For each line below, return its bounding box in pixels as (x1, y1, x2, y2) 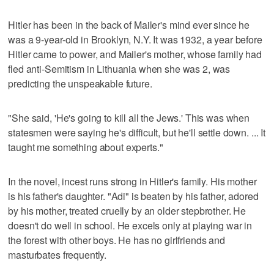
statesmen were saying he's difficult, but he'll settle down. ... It (8, 125, 265, 139)
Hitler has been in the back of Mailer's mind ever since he (8, 17, 250, 32)
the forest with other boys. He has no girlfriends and (8, 232, 225, 247)
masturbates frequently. (8, 247, 107, 262)
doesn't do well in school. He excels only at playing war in (8, 218, 253, 232)
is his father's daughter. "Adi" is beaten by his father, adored (8, 188, 259, 203)
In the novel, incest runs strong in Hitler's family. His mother (8, 174, 257, 188)
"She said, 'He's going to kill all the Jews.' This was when (8, 110, 250, 125)
